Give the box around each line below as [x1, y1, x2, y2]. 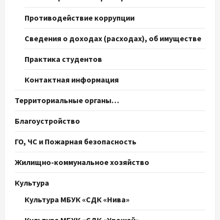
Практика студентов [25, 54, 102, 64]
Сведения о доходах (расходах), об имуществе [25, 33, 201, 44]
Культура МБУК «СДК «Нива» [25, 194, 130, 205]
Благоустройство [15, 116, 80, 126]
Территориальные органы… [15, 95, 119, 106]
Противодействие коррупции [25, 13, 135, 23]
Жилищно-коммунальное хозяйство [15, 157, 149, 167]
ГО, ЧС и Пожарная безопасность [15, 137, 137, 147]
